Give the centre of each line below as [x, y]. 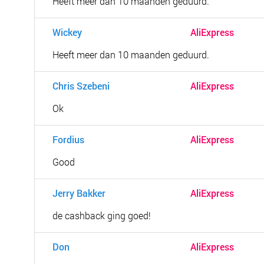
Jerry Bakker [79, 193]
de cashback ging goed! [102, 215]
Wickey [67, 32]
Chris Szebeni [81, 86]
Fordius [69, 139]
